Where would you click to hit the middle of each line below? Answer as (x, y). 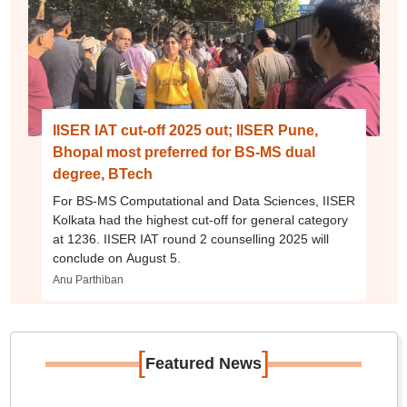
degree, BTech (102, 174)
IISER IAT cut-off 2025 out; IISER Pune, (185, 130)
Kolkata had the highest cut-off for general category (200, 220)
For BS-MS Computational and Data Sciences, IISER (203, 201)
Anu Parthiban (88, 280)
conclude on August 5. (116, 258)
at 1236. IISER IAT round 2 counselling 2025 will (190, 239)
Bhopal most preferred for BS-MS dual (184, 152)
